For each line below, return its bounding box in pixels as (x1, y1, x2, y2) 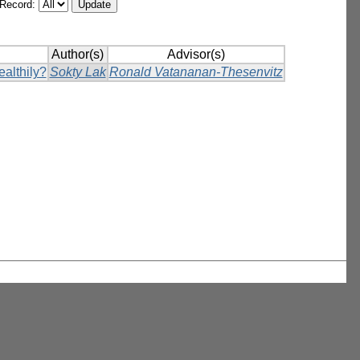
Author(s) (51, 47, 104, 62)
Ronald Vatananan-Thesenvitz (108, 65, 283, 80)
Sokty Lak (49, 65, 106, 80)
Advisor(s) (166, 47, 225, 62)
